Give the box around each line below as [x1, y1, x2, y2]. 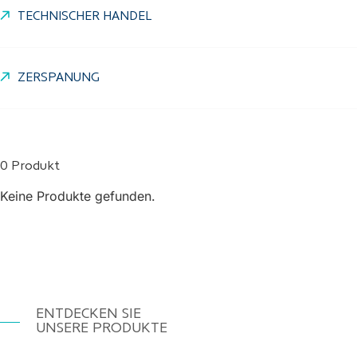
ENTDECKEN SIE [36, 307, 141, 322]
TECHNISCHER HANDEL [18, 10, 151, 23]
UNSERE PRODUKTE [36, 321, 167, 336]
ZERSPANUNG [18, 72, 100, 84]
